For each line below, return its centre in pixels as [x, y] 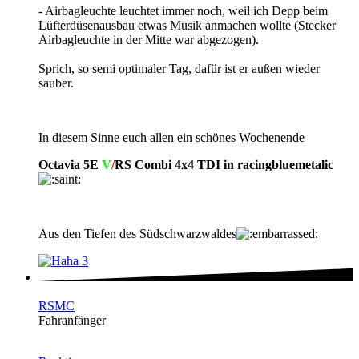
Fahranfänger [72, 321]
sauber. [56, 83]
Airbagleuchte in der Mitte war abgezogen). [149, 39]
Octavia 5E [70, 164]
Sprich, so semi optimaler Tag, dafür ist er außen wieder [179, 68]
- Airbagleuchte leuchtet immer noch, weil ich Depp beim [183, 10]
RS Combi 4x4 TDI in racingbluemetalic [224, 164]
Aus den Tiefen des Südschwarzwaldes [137, 233]
